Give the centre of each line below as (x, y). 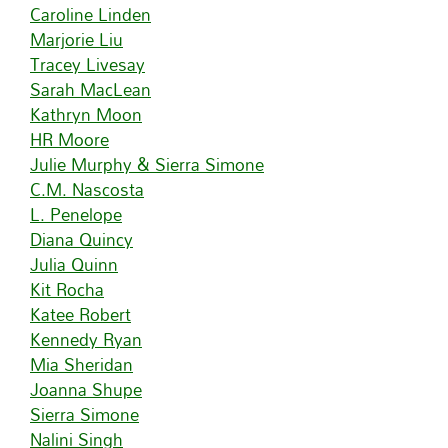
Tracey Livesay (87, 64)
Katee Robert (80, 314)
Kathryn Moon (86, 114)
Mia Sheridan (81, 364)
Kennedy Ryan (86, 339)
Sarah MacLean (90, 89)
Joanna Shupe (86, 389)
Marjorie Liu (76, 39)
